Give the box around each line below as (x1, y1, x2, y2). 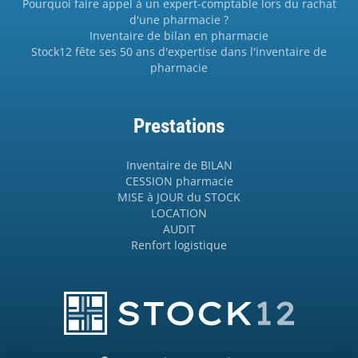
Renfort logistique (131, 237, 227, 253)
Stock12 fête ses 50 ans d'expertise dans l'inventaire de (31, 44, 327, 60)
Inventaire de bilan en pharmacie (89, 28, 268, 44)
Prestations (133, 114, 225, 138)
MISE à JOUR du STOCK (117, 189, 241, 205)
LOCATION (151, 205, 207, 221)
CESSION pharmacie (125, 173, 233, 189)
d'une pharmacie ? (129, 12, 229, 28)
